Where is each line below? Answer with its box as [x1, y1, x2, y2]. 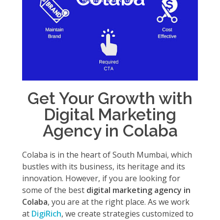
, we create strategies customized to [61, 208, 193, 219]
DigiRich [29, 208, 61, 219]
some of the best [22, 185, 86, 195]
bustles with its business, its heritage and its [22, 161, 185, 172]
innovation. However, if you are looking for [22, 173, 180, 184]
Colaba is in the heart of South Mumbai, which [22, 149, 192, 160]
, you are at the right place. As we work [48, 196, 190, 207]
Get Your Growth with [27, 88, 192, 108]
